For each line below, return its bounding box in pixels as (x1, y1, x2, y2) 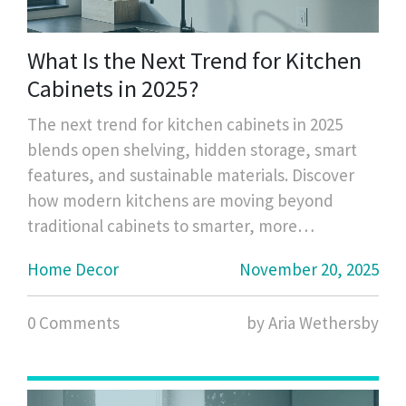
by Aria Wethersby (246, 311, 379, 333)
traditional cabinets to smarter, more (27, 214, 297, 237)
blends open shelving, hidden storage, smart (27, 138, 357, 160)
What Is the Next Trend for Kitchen (27, 44, 362, 75)
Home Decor (27, 257, 119, 280)
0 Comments (27, 311, 120, 333)
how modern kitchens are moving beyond (27, 188, 333, 211)
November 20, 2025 (239, 257, 379, 280)
